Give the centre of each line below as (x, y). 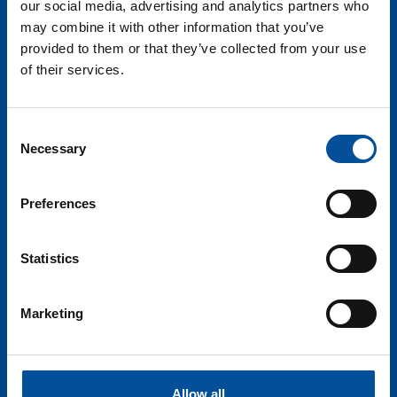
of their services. (72, 69)
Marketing (52, 313)
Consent (31, 130)
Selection (33, 152)
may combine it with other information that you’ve (172, 27)
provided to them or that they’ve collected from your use (193, 48)
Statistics (50, 258)
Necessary (53, 148)
